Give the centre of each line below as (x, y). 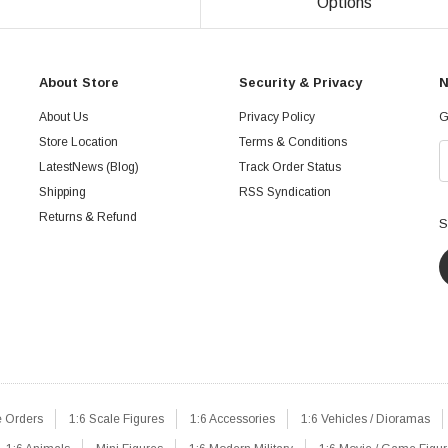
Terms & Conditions (293, 142)
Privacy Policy (277, 117)
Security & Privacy (300, 82)
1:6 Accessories (232, 419)
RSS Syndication (285, 192)
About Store (79, 82)
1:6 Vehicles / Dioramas (365, 419)
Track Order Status (290, 167)
